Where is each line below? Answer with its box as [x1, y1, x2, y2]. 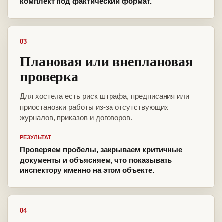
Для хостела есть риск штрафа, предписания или [20, 92, 189, 101]
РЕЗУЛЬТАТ [20, 134, 51, 141]
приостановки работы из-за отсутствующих [20, 103, 168, 111]
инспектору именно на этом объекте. [20, 166, 154, 175]
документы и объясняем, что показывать [20, 156, 172, 165]
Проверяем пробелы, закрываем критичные [20, 145, 182, 154]
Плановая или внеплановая [20, 51, 193, 72]
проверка [20, 66, 78, 87]
